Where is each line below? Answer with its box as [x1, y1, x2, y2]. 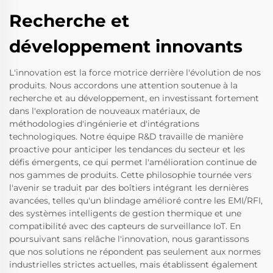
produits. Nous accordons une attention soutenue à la [9, 80, 238, 91]
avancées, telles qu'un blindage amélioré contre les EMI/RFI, [9, 195, 263, 207]
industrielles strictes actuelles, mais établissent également [9, 259, 258, 271]
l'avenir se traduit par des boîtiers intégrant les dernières [9, 182, 249, 194]
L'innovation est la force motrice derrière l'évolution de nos [9, 67, 261, 79]
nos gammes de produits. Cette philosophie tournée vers [9, 169, 252, 181]
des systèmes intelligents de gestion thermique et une [9, 208, 241, 219]
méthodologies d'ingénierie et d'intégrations [9, 118, 199, 130]
